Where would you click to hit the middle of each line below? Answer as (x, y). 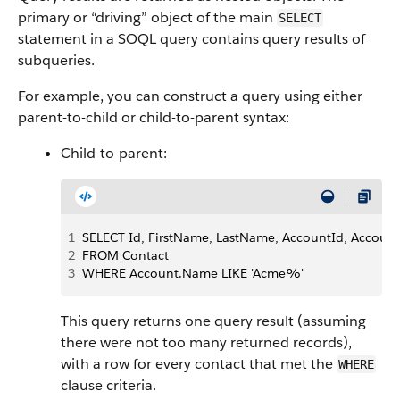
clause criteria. (108, 385)
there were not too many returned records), (206, 342)
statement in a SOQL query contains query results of (192, 39)
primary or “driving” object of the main (147, 17)
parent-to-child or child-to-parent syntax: (154, 117)
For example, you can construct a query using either (190, 96)
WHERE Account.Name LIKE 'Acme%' (193, 273)
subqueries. (56, 60)
